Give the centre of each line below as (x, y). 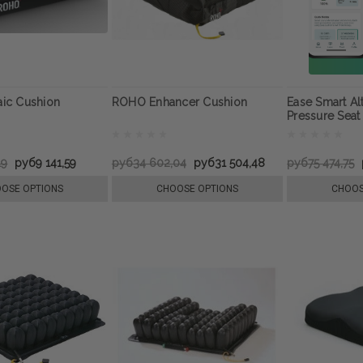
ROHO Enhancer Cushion (179, 102)
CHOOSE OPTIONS (198, 188)
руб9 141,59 (46, 162)
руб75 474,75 (321, 162)
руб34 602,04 (149, 162)
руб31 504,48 (229, 162)
